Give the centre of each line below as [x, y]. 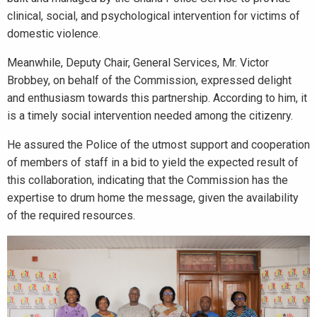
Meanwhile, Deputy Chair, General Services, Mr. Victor [138, 63]
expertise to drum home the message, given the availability [153, 198]
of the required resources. [71, 215]
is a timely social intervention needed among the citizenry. [150, 116]
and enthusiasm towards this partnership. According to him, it [157, 98]
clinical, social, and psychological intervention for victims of [154, 16]
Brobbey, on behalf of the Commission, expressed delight [149, 80]
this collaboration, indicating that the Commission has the [148, 180]
